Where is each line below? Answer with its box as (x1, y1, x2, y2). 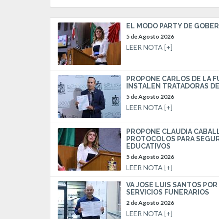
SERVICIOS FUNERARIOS (126, 188, 209, 196)
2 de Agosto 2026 (126, 199, 174, 207)
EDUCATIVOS (126, 142, 171, 150)
